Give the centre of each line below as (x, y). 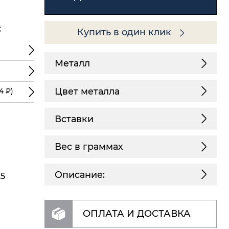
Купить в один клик (126, 32)
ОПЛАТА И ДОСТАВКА (136, 214)
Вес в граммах (89, 147)
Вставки (74, 119)
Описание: (79, 174)
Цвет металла (87, 91)
